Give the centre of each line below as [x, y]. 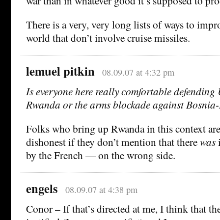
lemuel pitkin [60, 71]
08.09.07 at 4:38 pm [101, 190]
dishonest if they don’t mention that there [113, 142]
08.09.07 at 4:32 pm [138, 72]
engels [42, 188]
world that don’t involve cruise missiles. [108, 38]
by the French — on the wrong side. [101, 155]
